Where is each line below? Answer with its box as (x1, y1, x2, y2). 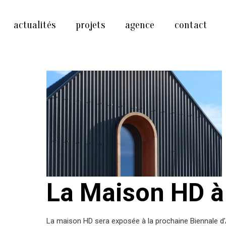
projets (75, 19, 105, 31)
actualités (13, 19, 55, 31)
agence (125, 19, 154, 31)
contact (174, 19, 207, 31)
